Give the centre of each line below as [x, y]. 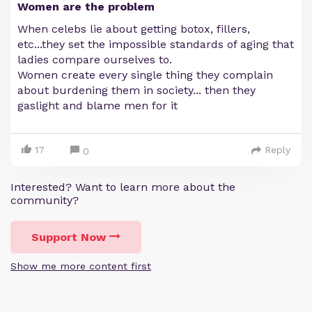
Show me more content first [81, 266]
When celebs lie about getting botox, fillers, [134, 29]
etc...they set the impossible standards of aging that [156, 44]
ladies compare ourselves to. [95, 60]
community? [45, 200]
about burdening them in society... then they [136, 90]
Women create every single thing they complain [145, 75]
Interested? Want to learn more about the [123, 187]
